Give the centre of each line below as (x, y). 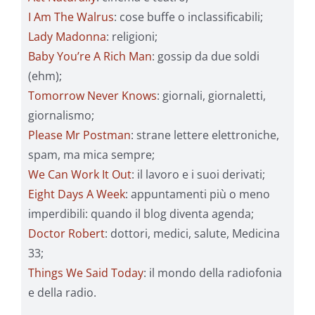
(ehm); (45, 76)
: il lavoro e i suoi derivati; (198, 175)
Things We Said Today (86, 273)
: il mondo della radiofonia (213, 273)
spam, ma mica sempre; (91, 155)
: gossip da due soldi (206, 57)
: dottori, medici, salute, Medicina (192, 234)
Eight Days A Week (77, 194)
